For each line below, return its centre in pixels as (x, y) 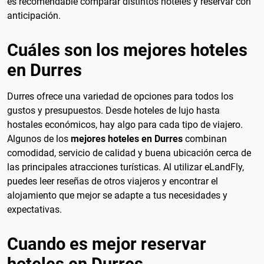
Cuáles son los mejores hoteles (127, 50)
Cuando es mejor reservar (107, 244)
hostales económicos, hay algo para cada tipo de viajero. (125, 124)
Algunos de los (39, 138)
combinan (205, 138)
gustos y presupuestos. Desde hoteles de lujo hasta (113, 110)
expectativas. (34, 209)
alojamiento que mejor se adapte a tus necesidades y (117, 195)
